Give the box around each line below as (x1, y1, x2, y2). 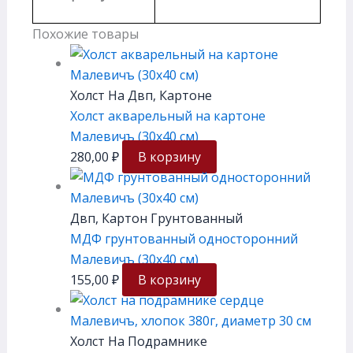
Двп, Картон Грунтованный (69, 209, 243, 227)
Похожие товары (32, 24, 139, 43)
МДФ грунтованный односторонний (69, 229, 298, 247)
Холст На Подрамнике (69, 332, 207, 350)
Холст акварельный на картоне (69, 106, 266, 124)
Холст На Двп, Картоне (69, 86, 212, 104)
